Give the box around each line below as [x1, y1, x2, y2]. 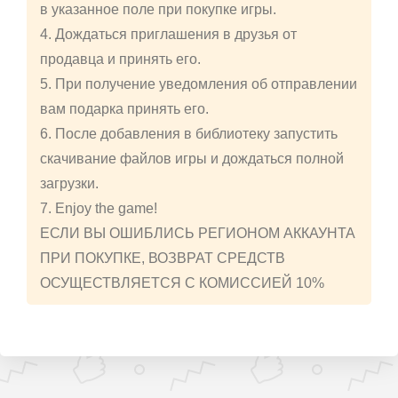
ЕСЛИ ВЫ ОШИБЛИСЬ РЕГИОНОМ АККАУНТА [40, 226, 355, 242]
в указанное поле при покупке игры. [40, 2, 276, 18]
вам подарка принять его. [40, 101, 209, 117]
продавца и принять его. [40, 52, 201, 68]
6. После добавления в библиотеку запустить [40, 126, 338, 142]
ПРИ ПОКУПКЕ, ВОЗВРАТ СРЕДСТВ [40, 251, 285, 267]
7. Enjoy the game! [40, 201, 157, 217]
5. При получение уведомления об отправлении [40, 76, 357, 92]
